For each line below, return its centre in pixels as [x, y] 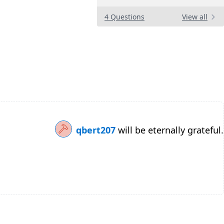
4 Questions [124, 17]
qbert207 [97, 130]
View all [195, 17]
